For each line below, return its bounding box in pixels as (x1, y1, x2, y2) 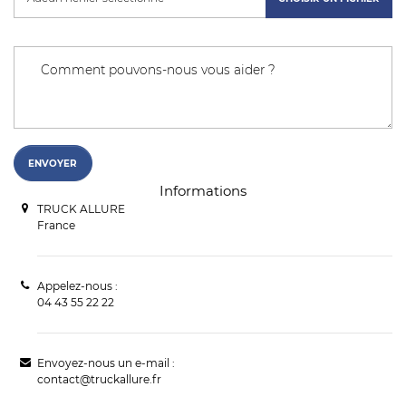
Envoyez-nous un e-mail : (36, 356, 175, 371)
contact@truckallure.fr (36, 372, 161, 387)
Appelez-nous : (36, 279, 118, 294)
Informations (159, 182, 246, 200)
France (36, 218, 75, 233)
